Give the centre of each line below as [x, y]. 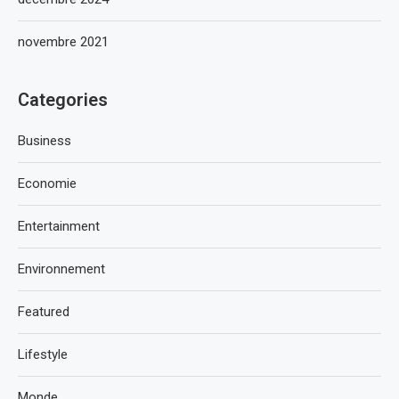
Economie [47, 183]
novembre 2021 [63, 42]
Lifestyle [43, 354]
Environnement [61, 269]
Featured [44, 312]
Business [45, 141]
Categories [63, 100]
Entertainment [59, 226]
